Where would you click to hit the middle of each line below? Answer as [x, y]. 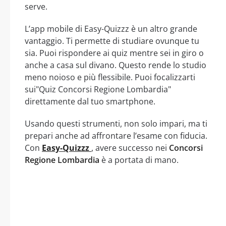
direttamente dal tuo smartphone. [90, 102]
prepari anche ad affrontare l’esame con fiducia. [116, 136]
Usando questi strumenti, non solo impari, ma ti [116, 124]
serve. [36, 7]
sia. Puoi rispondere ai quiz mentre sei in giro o [114, 53]
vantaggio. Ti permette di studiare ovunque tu [112, 41]
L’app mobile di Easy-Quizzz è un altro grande [111, 29]
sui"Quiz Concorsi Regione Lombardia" [98, 90]
